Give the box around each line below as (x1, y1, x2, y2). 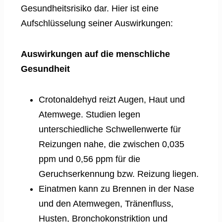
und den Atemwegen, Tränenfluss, (39, 199, 173, 209)
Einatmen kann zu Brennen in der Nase (39, 184, 194, 194)
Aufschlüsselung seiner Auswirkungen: (21, 18, 173, 29)
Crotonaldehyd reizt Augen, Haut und (39, 95, 185, 105)
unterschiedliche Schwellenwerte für (39, 124, 181, 135)
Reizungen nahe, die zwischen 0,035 (39, 139, 184, 150)
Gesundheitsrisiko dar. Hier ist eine (21, 3, 159, 14)
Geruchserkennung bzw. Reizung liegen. (39, 169, 199, 179)
